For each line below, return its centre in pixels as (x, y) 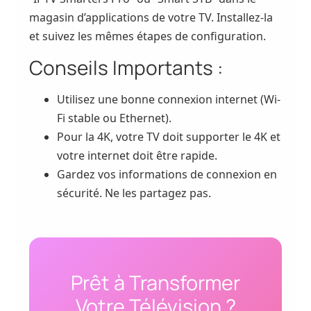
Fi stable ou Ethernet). (115, 118)
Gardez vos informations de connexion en (167, 174)
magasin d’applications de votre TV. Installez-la (151, 18)
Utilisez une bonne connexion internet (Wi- (169, 99)
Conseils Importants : (126, 67)
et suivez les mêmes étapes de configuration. (148, 36)
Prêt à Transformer (155, 282)
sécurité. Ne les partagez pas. (134, 193)
